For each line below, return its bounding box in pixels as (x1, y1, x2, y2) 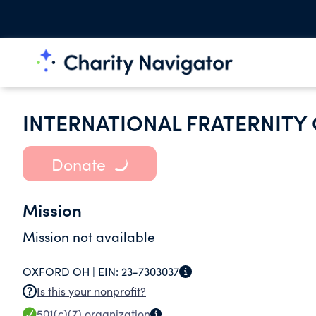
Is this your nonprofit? (37, 284, 146, 298)
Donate (51, 152, 106, 175)
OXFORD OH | (23, 264, 98, 279)
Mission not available (23, 227, 155, 245)
